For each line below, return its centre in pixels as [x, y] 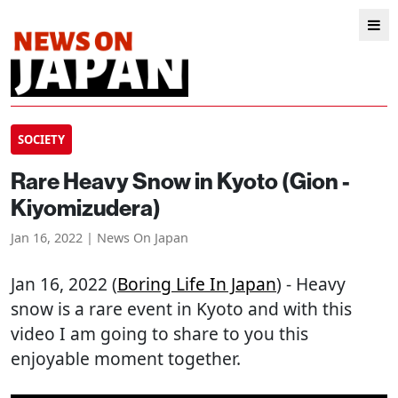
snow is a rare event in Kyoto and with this [181, 309]
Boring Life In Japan [197, 284]
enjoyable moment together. [126, 358]
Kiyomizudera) [86, 207]
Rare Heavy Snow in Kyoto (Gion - [180, 181]
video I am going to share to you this [159, 334]
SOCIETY [41, 139]
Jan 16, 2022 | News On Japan [99, 238]
